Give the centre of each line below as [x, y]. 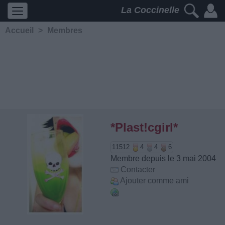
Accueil [19, 30]
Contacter [138, 170]
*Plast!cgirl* [144, 127]
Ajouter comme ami [154, 181]
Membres [65, 30]
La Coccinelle [151, 10]
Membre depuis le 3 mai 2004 [163, 158]
